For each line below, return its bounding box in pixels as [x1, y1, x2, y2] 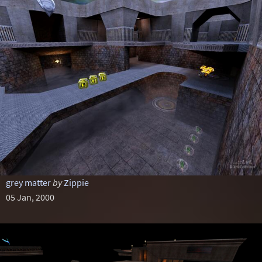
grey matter [5, 177, 51, 188]
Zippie [63, 177, 89, 188]
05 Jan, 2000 [5, 191, 54, 203]
